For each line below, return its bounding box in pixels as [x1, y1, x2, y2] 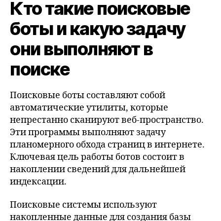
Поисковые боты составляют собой [10, 89, 165, 101]
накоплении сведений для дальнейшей [10, 163, 185, 175]
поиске [10, 58, 70, 80]
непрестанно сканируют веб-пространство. [10, 114, 204, 126]
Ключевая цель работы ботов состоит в [10, 151, 184, 163]
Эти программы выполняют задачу [10, 126, 166, 138]
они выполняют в [10, 37, 153, 60]
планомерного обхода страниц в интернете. [10, 139, 205, 150]
